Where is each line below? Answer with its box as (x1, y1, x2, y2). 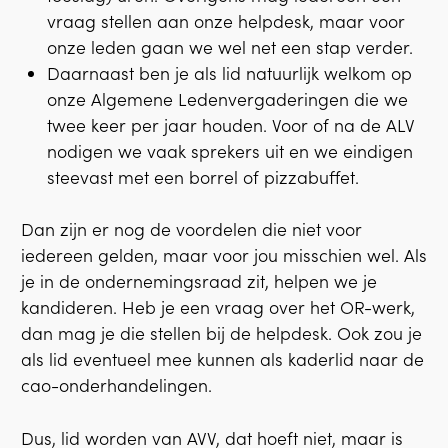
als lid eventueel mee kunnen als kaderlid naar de (21, 348, 424, 372)
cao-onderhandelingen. (21, 374, 212, 398)
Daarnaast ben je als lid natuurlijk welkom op (47, 61, 413, 85)
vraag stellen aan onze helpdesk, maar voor (47, 9, 406, 33)
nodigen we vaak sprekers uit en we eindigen (47, 139, 414, 163)
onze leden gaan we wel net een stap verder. (47, 35, 414, 59)
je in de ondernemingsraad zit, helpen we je (21, 270, 377, 294)
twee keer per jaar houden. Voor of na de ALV (47, 113, 416, 137)
